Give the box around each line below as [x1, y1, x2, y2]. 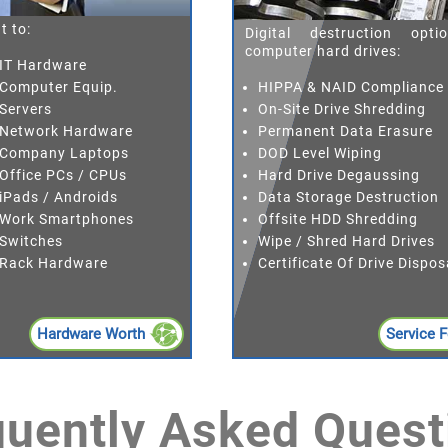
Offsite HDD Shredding [257, 210, 418, 227]
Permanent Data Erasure [257, 122, 433, 139]
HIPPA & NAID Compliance [257, 78, 444, 95]
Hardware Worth [36, 324, 149, 343]
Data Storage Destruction [257, 188, 439, 205]
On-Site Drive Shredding [257, 100, 426, 117]
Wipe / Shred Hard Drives [257, 232, 435, 249]
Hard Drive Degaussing [257, 166, 420, 183]
